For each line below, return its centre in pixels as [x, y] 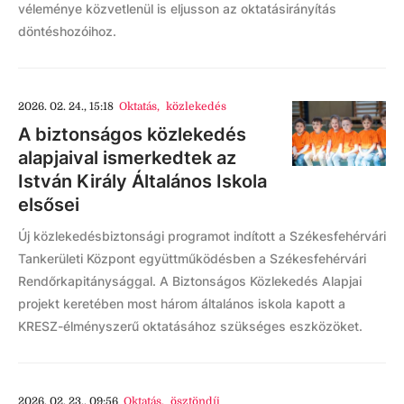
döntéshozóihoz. [67, 31]
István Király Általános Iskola [142, 181]
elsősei [49, 205]
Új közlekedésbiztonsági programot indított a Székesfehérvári [202, 236]
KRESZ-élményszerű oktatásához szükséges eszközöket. [190, 326]
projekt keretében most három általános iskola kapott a [182, 303]
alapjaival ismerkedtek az [127, 158]
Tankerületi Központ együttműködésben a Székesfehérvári [192, 258]
